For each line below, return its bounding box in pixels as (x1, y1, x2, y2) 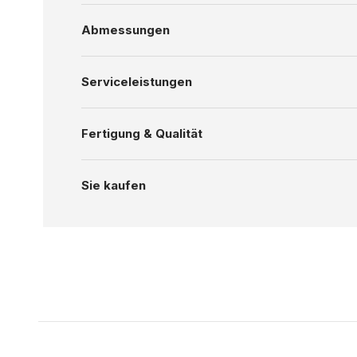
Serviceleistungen (80, 74, 192, 90)
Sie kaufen (80, 178, 146, 194)
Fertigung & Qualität (80, 126, 202, 142)
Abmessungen (80, 22, 170, 38)
